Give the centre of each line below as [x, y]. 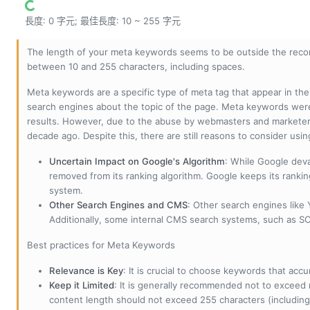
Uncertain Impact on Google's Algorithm [137, 162]
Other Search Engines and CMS [118, 205]
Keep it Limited [82, 285]
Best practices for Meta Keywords [101, 245]
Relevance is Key [86, 271]
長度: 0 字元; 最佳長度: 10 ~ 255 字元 [103, 21]
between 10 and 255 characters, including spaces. [136, 67]
